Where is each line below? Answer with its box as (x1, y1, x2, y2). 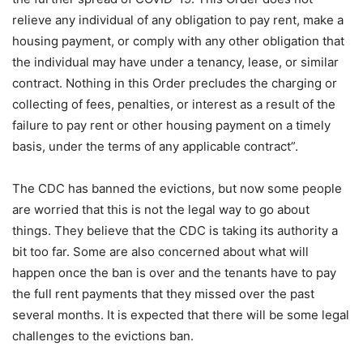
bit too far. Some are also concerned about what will (12, 244, 309, 259)
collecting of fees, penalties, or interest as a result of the (12, 96, 335, 112)
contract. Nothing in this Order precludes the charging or (12, 75, 337, 91)
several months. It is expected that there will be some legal (12, 307, 349, 322)
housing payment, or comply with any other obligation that (12, 33, 344, 49)
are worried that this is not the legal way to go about (12, 202, 310, 217)
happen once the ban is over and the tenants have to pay (12, 265, 336, 280)
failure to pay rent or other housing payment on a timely (12, 117, 331, 133)
